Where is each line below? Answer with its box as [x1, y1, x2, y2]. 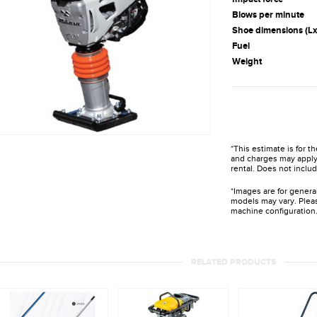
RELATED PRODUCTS [191, 256, 276, 267]
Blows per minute [232, 8, 304, 21]
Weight [232, 55, 262, 67]
